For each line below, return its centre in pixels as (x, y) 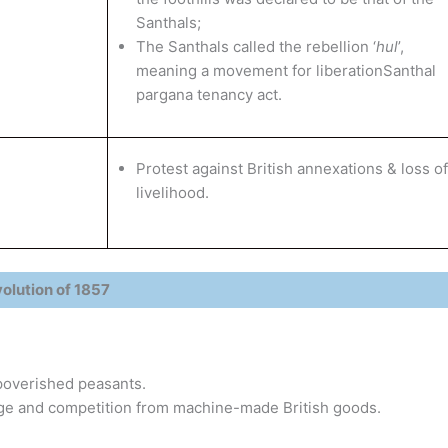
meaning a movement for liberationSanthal (285, 70)
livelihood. (172, 192)
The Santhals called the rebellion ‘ (255, 46)
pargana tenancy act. (208, 94)
